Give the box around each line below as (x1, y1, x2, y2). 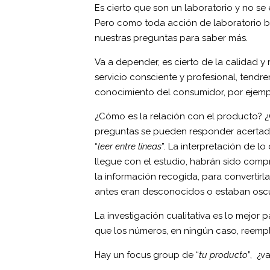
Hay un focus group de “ (95, 249, 199, 260)
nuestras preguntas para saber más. (95, 32, 248, 43)
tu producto (199, 249, 248, 260)
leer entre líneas (98, 140, 162, 152)
